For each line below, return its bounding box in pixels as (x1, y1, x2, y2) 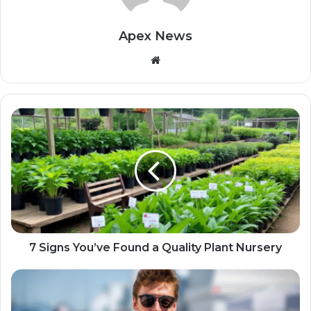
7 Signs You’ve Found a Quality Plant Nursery (29, 241, 282, 255)
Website (160, 53, 199, 67)
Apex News (119, 28, 192, 44)
